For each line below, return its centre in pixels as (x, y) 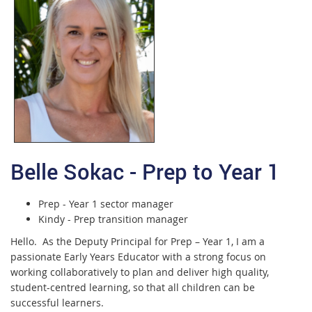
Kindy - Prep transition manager (113, 219)
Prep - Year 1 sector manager (106, 203)
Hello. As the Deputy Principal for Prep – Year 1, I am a (138, 241)
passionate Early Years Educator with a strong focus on (138, 256)
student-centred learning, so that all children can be (133, 287)
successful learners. (58, 302)
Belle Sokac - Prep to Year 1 (148, 171)
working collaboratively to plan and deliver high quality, (140, 272)
